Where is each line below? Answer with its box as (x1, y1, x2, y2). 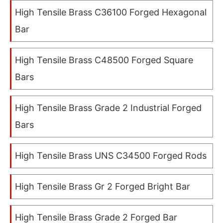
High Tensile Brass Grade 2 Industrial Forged (15, 103, 202, 113)
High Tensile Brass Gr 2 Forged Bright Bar (15, 181, 190, 192)
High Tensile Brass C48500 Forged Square (15, 55, 193, 66)
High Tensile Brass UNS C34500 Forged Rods (15, 150, 207, 161)
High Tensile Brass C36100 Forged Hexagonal (15, 7, 207, 18)
